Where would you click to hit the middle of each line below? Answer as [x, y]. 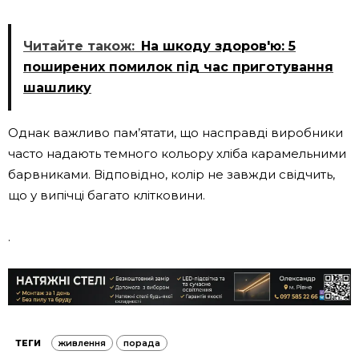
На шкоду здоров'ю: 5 [218, 46]
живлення [82, 343]
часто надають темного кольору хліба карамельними [177, 153]
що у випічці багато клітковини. [107, 195]
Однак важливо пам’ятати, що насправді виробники [175, 133]
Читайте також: [79, 46]
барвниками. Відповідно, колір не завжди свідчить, [171, 174]
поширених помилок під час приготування [178, 67]
